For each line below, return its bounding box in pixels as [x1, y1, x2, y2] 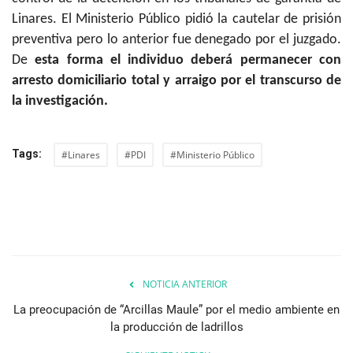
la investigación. [12, 94, 108, 110]
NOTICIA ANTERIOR [142, 277, 227, 292]
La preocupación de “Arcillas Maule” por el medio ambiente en [13, 303, 340, 318]
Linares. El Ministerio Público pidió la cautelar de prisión [12, 12, 341, 28]
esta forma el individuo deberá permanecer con [35, 53, 342, 69]
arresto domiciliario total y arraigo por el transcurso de [12, 73, 341, 89]
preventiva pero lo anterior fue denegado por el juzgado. [12, 32, 341, 48]
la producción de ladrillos [110, 320, 243, 335]
